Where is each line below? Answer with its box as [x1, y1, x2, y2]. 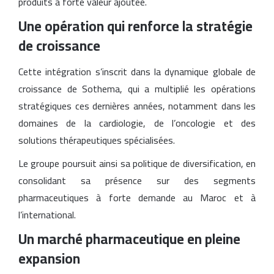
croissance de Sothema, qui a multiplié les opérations [18, 79, 256, 98]
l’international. [18, 205, 76, 224]
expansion [18, 245, 80, 272]
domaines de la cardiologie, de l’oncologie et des [18, 113, 256, 132]
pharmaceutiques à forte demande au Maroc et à [18, 188, 256, 207]
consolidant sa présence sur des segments [18, 171, 256, 190]
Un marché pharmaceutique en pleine [18, 225, 240, 252]
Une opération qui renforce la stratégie [18, 13, 253, 39]
